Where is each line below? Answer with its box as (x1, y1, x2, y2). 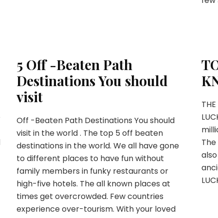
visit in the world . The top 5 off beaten (16, 127, 163, 139)
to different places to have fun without (16, 153, 164, 164)
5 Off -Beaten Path (16, 55, 132, 73)
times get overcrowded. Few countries (16, 191, 163, 202)
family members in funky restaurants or (16, 165, 168, 177)
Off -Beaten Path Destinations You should (16, 115, 175, 126)
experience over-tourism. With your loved (16, 203, 176, 215)
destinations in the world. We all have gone (16, 140, 179, 151)
